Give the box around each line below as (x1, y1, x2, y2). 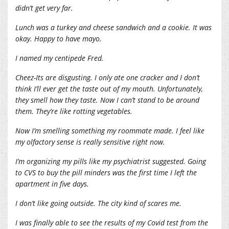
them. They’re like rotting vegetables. (15, 106, 132, 116)
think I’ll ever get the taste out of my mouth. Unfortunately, (15, 83, 203, 94)
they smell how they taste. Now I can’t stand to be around (15, 95, 199, 105)
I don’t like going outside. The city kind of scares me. (15, 198, 181, 208)
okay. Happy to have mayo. (15, 33, 102, 43)
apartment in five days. (15, 178, 89, 189)
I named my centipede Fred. (15, 53, 104, 63)
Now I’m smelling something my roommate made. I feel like (15, 125, 204, 135)
